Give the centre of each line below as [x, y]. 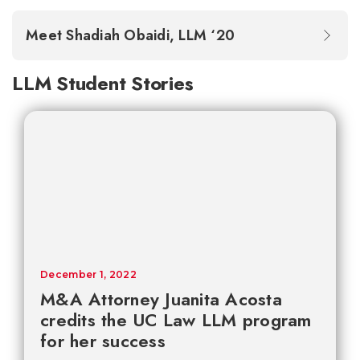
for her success [103, 341]
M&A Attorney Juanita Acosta [161, 299]
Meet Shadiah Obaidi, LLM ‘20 [133, 36]
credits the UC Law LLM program [176, 320]
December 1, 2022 [88, 275]
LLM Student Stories [103, 84]
